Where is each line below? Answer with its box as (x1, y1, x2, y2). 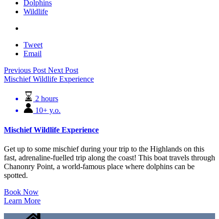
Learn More (4, 196, 41, 205)
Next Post (48, 66, 78, 75)
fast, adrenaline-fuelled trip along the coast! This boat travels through (4, 153, 215, 162)
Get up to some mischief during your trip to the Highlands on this (4, 144, 204, 153)
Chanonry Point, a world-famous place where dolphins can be (4, 162, 195, 171)
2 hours (35, 94, 58, 103)
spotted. (4, 171, 28, 179)
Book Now (4, 187, 39, 196)
